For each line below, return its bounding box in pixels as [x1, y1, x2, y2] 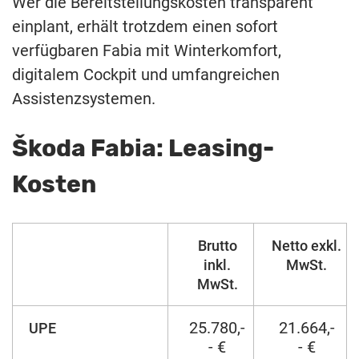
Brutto [197, 236, 237, 254]
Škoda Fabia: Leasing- [12, 133, 274, 163]
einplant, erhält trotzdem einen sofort [12, 16, 278, 36]
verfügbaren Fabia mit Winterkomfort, [12, 40, 281, 60]
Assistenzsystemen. [12, 88, 155, 108]
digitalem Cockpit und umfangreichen [12, 64, 280, 84]
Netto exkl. [272, 236, 341, 254]
